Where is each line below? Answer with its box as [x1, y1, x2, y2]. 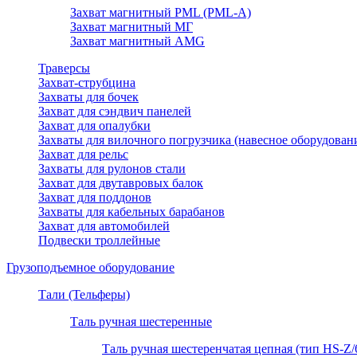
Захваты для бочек [38, 90, 139, 104]
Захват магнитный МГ [70, 20, 193, 34]
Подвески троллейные [38, 233, 160, 248]
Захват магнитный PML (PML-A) [70, 6, 251, 20]
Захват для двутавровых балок [38, 176, 203, 190]
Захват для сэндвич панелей [38, 104, 191, 119]
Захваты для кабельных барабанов [38, 205, 225, 219]
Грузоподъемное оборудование [6, 261, 175, 275]
